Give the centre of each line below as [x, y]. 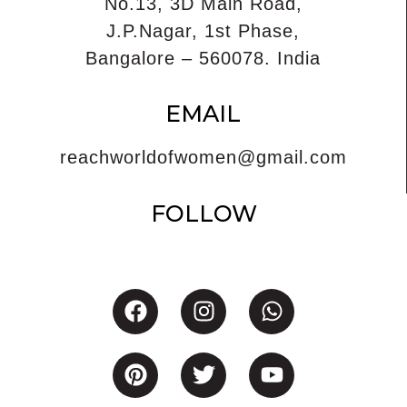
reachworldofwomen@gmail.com [203, 158]
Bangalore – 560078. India [203, 58]
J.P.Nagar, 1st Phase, [203, 30]
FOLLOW [203, 213]
